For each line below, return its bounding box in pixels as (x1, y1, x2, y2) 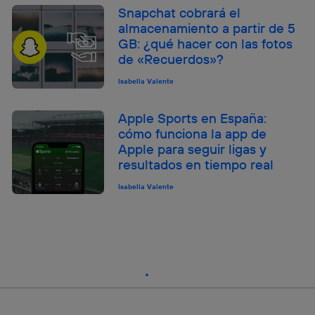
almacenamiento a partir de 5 (118, 20, 296, 37)
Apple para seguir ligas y (118, 141, 267, 158)
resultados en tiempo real (118, 156, 274, 174)
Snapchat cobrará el (118, 4, 241, 22)
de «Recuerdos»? (118, 51, 224, 68)
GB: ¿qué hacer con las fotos (118, 35, 293, 53)
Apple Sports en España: (118, 110, 267, 127)
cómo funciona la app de (118, 125, 267, 143)
